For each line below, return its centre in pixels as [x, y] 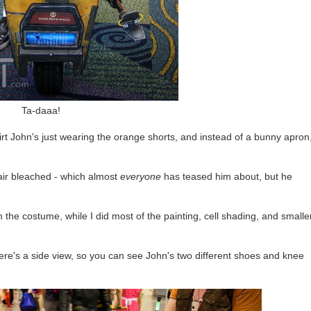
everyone [140, 176]
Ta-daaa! [39, 110]
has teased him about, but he [226, 176]
